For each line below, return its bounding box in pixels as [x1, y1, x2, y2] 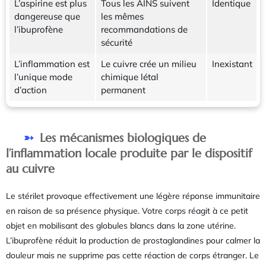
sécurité [100, 37, 132, 49]
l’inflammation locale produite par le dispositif [6, 146, 252, 161]
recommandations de [100, 24, 188, 36]
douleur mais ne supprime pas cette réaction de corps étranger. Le [6, 250, 259, 261]
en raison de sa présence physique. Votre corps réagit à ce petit [6, 205, 248, 217]
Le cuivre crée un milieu [100, 58, 197, 70]
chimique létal [100, 71, 159, 83]
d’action [14, 84, 47, 96]
